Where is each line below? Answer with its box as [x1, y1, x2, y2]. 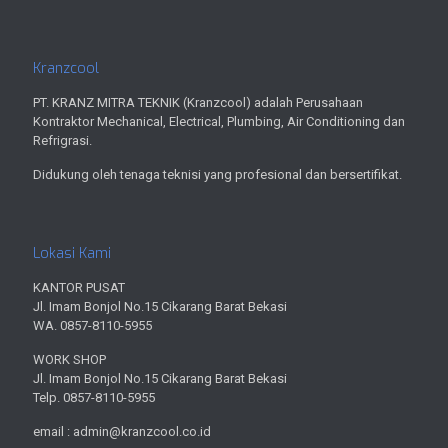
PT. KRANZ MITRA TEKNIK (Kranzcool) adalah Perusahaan [33, 94, 363, 110]
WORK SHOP [33, 351, 106, 367]
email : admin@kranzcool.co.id [33, 423, 211, 439]
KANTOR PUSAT [33, 279, 125, 295]
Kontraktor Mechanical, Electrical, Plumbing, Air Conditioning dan [33, 113, 405, 129]
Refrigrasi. [33, 132, 92, 148]
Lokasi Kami [33, 243, 111, 263]
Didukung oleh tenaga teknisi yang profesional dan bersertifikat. [33, 166, 402, 182]
